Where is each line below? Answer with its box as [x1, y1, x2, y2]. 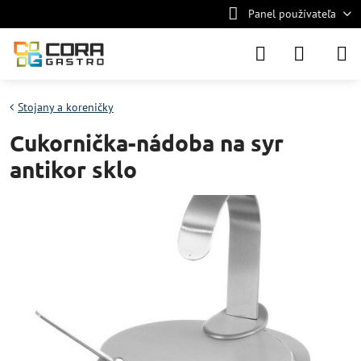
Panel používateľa [247, 6, 336, 21]
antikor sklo [10, 155, 137, 183]
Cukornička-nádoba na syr [10, 128, 284, 156]
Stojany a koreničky [18, 100, 114, 114]
